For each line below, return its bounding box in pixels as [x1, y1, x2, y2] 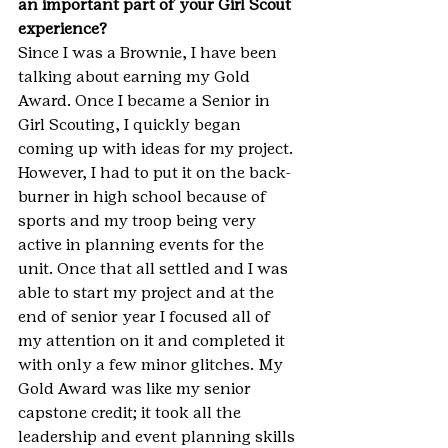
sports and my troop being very [18, 211, 260, 230]
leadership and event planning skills [18, 427, 299, 446]
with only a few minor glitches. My [18, 355, 287, 374]
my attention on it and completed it [18, 331, 289, 350]
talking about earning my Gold [18, 67, 254, 86]
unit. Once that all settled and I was [18, 259, 292, 278]
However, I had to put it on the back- [18, 163, 291, 182]
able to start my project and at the [18, 283, 278, 302]
